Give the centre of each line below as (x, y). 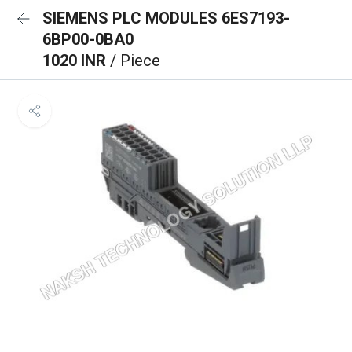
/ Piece (135, 60)
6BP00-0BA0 (88, 39)
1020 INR (76, 60)
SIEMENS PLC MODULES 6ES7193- (166, 18)
